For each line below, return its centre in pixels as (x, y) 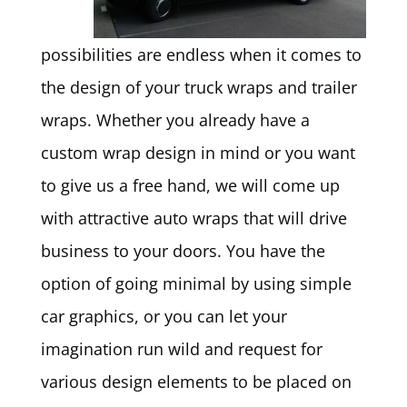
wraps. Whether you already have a (175, 120)
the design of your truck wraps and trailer (199, 87)
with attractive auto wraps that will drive (194, 218)
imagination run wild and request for (181, 349)
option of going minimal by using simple (196, 283)
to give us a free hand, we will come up (190, 185)
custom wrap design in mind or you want (198, 153)
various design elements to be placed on (196, 382)
